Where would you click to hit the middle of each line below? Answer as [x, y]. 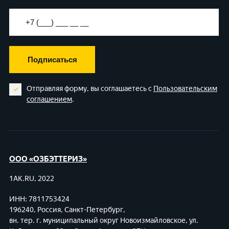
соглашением [49, 99]
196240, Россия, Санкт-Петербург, [67, 210]
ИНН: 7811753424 [39, 199]
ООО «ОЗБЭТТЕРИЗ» [48, 159]
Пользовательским [185, 88]
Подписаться [52, 59]
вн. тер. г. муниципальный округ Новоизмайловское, [99, 220]
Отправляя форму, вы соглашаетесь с [90, 88]
